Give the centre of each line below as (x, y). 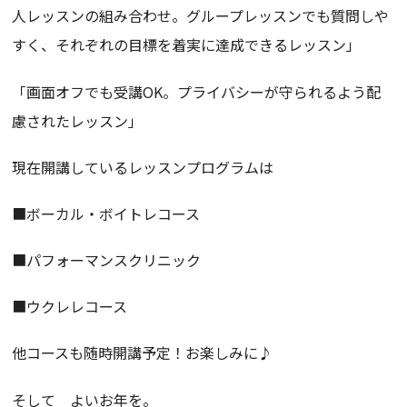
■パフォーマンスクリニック (107, 260)
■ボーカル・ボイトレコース (106, 213)
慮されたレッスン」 (78, 120)
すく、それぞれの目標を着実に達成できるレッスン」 (187, 45)
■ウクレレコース (70, 307)
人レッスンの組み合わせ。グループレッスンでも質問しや (201, 16)
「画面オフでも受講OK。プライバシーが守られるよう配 (197, 91)
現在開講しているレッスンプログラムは (143, 167)
